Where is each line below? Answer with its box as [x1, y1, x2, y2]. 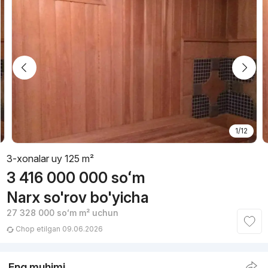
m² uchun [76, 208, 118, 218]
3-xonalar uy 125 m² [6, 153, 94, 165]
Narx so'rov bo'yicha [6, 188, 149, 207]
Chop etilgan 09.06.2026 [13, 224, 103, 234]
